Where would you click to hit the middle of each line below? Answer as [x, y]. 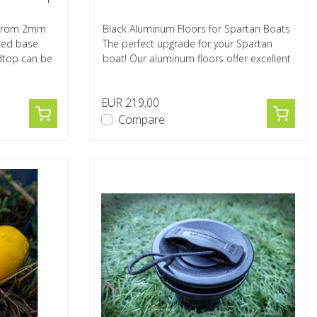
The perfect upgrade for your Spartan [188, 44]
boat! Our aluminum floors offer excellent [197, 58]
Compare [142, 120]
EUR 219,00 [130, 103]
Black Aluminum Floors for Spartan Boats [196, 29]
